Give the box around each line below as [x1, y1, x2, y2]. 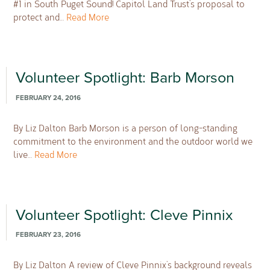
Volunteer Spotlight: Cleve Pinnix [15, 206, 233, 224]
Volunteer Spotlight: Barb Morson [15, 68, 234, 87]
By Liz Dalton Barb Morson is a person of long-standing [13, 121, 238, 134]
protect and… [13, 10, 67, 23]
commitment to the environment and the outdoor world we [13, 134, 253, 147]
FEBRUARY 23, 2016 [15, 230, 81, 239]
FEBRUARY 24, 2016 [15, 93, 81, 102]
